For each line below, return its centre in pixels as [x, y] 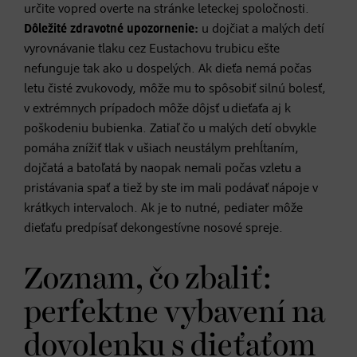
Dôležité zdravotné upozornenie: [113, 29]
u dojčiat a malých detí [263, 29]
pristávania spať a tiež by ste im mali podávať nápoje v [171, 188]
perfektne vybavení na [175, 313]
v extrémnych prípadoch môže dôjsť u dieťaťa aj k [157, 109]
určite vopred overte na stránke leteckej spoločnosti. [167, 9]
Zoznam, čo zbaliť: [148, 279]
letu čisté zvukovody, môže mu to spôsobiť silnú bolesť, [175, 89]
